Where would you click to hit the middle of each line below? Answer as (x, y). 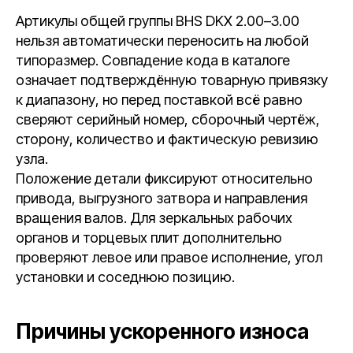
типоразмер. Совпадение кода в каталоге (153, 60)
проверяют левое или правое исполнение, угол (169, 257)
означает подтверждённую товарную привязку (172, 80)
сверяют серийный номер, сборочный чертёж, (168, 119)
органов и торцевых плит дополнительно (149, 238)
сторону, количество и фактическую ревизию (167, 139)
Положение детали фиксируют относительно (164, 178)
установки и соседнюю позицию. (125, 277)
